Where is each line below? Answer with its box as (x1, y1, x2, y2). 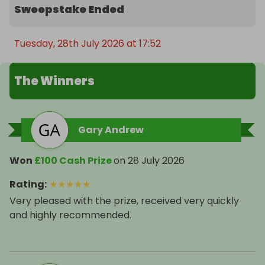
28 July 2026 (128, 154, 185, 168)
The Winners (14, 73, 95, 90)
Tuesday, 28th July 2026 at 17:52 (14, 37, 161, 51)
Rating (9, 177, 44, 192)
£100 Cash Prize (34, 154, 112, 168)
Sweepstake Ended (14, 2, 124, 17)
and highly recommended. (9, 208, 131, 222)
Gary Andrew (78, 123, 144, 137)
